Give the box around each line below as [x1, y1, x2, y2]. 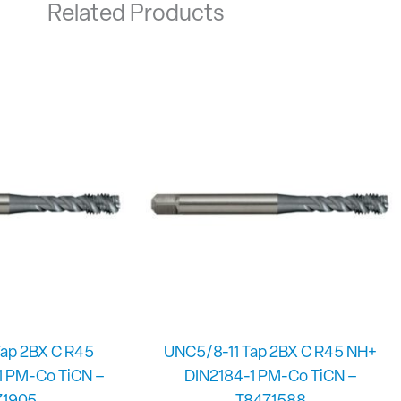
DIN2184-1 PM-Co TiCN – [183, 368, 357, 386]
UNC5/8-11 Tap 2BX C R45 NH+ [164, 344, 377, 362]
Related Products [47, 2, 225, 27]
